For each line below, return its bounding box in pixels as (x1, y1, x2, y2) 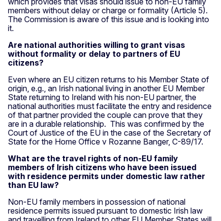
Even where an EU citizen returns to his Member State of (8, 74, 209, 84)
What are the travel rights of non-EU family (8, 153, 178, 163)
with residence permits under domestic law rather (8, 171, 205, 181)
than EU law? (8, 180, 59, 190)
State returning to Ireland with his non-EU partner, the (8, 92, 196, 102)
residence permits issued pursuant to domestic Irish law (8, 205, 203, 216)
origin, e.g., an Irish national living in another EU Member (8, 83, 205, 93)
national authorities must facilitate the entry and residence (8, 101, 212, 111)
